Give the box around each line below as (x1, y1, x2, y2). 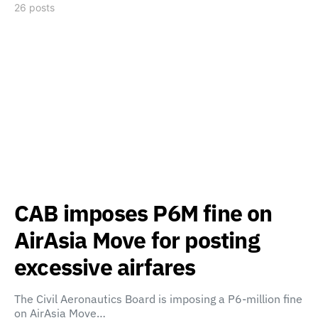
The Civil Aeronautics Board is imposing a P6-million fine (14, 292, 302, 306)
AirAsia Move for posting (14, 225, 260, 255)
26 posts (14, 1, 55, 13)
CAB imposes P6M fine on (14, 198, 273, 228)
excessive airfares (14, 252, 196, 282)
